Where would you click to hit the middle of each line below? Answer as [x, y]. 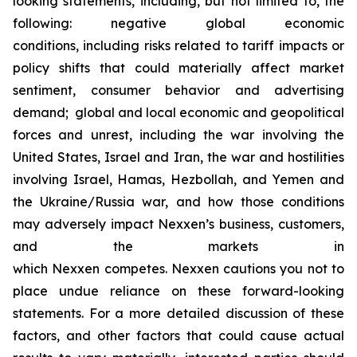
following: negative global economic [178, 23]
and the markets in [178, 246]
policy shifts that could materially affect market [178, 67]
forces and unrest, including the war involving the [178, 134]
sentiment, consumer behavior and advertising [178, 90]
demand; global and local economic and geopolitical [178, 112]
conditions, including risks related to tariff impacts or [178, 45]
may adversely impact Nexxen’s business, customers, [178, 224]
